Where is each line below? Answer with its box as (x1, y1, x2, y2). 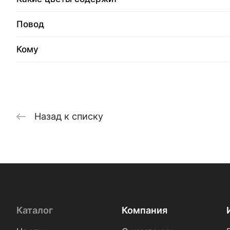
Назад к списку (34, 110, 103, 122)
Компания (121, 205, 167, 216)
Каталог (16, 205, 53, 216)
